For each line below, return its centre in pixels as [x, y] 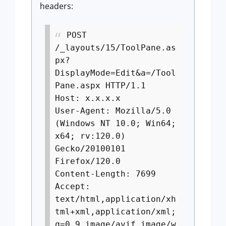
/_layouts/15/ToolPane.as [116, 48]
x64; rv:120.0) [90, 136]
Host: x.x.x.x [88, 98]
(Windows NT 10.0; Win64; [116, 123]
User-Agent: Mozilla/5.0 [113, 111]
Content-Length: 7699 [105, 174]
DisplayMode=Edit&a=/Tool [116, 73]
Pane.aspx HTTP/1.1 [100, 86]
